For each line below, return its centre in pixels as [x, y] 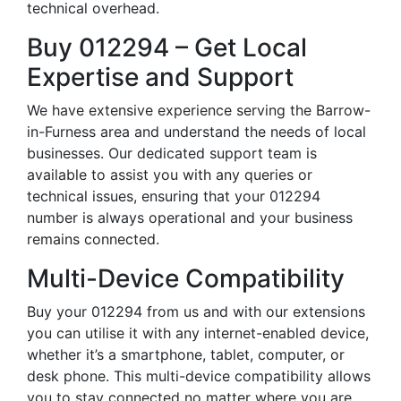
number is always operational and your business [190, 218]
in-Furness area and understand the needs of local [196, 132]
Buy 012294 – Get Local [167, 47]
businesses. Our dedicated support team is [172, 153]
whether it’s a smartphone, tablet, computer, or [186, 354]
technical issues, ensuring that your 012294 [174, 196]
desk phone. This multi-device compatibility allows [199, 376]
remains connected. [93, 239]
